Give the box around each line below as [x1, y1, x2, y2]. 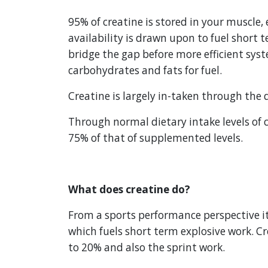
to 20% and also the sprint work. [68, 240, 225, 255]
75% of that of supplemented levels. [68, 131, 243, 145]
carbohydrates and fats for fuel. [68, 63, 222, 78]
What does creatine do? [68, 182, 190, 197]
